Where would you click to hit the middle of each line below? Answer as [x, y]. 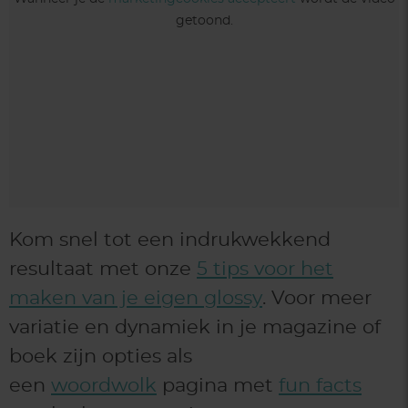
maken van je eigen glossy [136, 298]
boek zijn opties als [101, 356]
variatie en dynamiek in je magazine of [195, 327]
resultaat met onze [103, 269]
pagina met [218, 385]
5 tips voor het [265, 269]
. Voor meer [317, 298]
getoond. [204, 21]
